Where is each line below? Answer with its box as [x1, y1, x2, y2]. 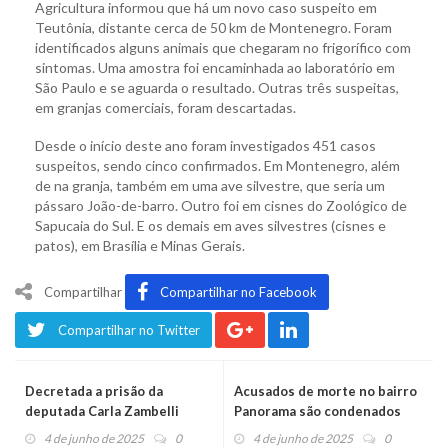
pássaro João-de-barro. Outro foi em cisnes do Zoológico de [35, 197, 407, 215]
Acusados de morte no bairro [234, 383, 417, 400]
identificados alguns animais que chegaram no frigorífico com [35, 39, 411, 57]
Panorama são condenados [234, 403, 401, 420]
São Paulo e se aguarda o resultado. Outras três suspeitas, [35, 79, 399, 97]
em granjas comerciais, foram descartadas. [35, 99, 296, 117]
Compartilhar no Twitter [58, 322, 200, 339]
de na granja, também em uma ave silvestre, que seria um [35, 177, 385, 195]
